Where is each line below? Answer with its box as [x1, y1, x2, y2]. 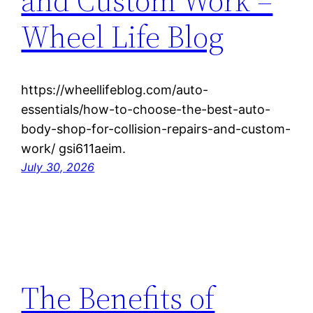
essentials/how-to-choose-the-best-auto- [21, 102, 271, 117]
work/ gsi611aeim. [21, 141, 126, 156]
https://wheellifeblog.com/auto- [21, 82, 209, 98]
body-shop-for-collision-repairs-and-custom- [21, 122, 291, 137]
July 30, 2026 [21, 160, 95, 175]
